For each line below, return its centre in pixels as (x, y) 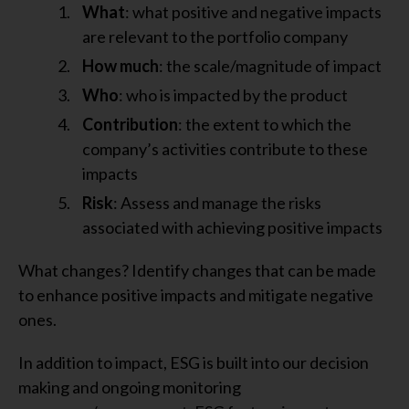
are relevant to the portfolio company (215, 37)
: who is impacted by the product (233, 95)
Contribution (130, 124)
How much (121, 66)
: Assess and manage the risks (217, 203)
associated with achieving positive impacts (232, 227)
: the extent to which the (265, 124)
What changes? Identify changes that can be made (197, 270)
